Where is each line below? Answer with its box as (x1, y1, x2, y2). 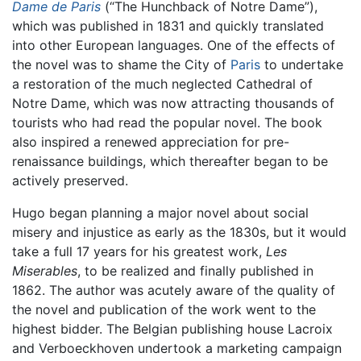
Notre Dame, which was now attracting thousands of (12, 95, 334, 112)
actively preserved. (12, 172, 128, 189)
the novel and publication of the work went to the (12, 301, 316, 318)
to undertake (260, 56, 343, 73)
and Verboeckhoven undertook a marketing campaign (12, 340, 342, 357)
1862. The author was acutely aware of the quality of (12, 282, 335, 299)
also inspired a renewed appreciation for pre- (12, 134, 289, 151)
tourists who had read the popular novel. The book (12, 114, 322, 131)
